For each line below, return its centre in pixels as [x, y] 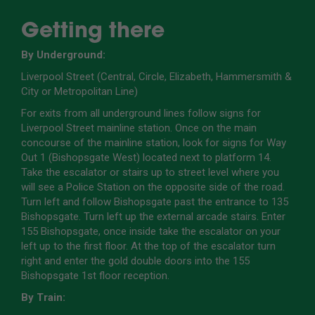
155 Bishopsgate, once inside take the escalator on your [151, 232]
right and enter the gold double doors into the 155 [135, 261]
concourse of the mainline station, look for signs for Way [154, 143]
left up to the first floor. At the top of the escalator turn [148, 246]
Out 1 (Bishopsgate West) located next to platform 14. [146, 158]
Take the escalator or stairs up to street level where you [150, 173]
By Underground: [63, 55]
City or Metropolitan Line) [79, 92]
